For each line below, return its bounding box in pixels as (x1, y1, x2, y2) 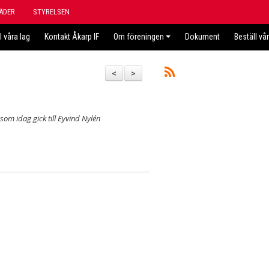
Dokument (185, 32, 220, 41)
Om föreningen (113, 32, 164, 41)
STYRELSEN (33, 7, 70, 16)
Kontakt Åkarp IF (44, 32, 99, 41)
